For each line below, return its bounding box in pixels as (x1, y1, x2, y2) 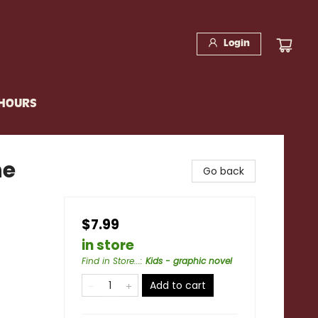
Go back (203, 164, 244, 178)
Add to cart (150, 278, 206, 292)
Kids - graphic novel (146, 255, 232, 267)
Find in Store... (82, 255, 141, 267)
